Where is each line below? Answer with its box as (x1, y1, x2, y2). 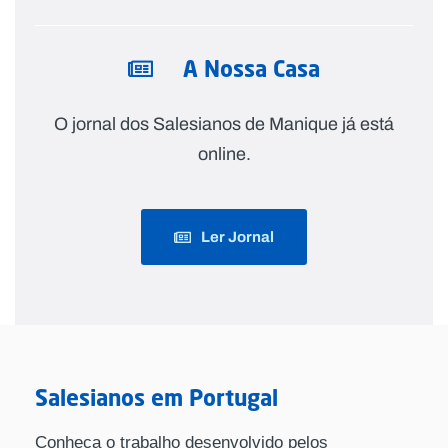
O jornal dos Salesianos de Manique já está (54, 111, 394, 138)
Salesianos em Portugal (35, 383, 278, 411)
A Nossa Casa (183, 55, 320, 83)
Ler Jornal (201, 225, 274, 248)
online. (197, 141, 251, 168)
